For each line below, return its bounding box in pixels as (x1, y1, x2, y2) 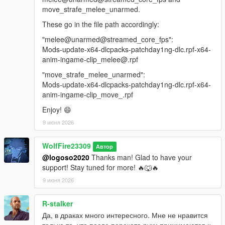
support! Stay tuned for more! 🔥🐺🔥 (42, 162, 159, 172)
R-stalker (42, 198, 73, 208)
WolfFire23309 (42, 140, 91, 151)
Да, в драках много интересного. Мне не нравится (42, 209, 208, 220)
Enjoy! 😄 (42, 104, 71, 115)
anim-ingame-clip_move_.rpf (42, 89, 133, 99)
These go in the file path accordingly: (42, 19, 159, 29)
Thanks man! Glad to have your (89, 152, 192, 162)
